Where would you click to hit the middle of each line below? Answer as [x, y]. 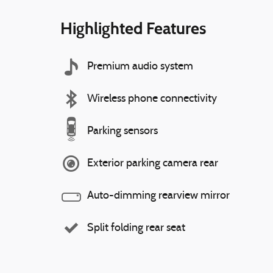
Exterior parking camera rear [153, 163]
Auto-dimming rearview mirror [158, 196]
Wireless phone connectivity [152, 99]
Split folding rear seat [136, 228]
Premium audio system [140, 66]
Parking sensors [122, 131]
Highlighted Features [133, 28]
